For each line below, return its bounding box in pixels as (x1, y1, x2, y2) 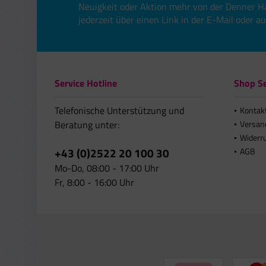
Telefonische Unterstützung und (55, 103, 184, 118)
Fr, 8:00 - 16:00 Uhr (55, 175, 134, 190)
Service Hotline (55, 76, 117, 91)
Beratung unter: (55, 118, 119, 132)
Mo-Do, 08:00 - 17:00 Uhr (55, 161, 159, 176)
